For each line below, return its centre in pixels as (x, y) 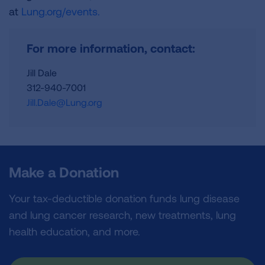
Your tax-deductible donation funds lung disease (124, 198)
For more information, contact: (111, 48)
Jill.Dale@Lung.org (64, 102)
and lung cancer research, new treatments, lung (122, 215)
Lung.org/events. (61, 11)
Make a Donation (64, 172)
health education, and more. (75, 231)
